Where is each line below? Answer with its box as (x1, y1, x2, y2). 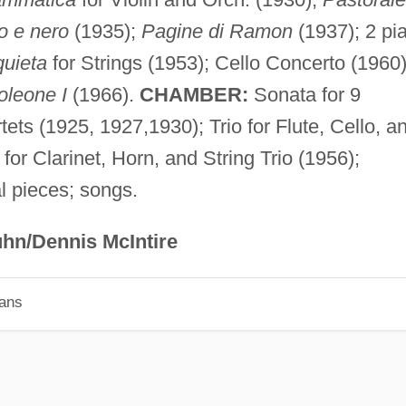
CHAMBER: (139, 82, 248, 106)
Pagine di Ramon (140, 19, 293, 43)
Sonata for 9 (247, 82, 361, 106)
